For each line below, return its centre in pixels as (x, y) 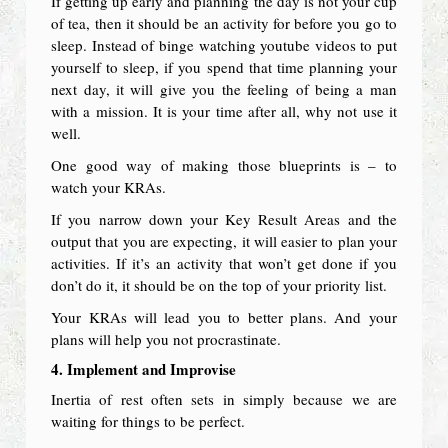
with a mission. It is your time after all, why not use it (224, 110)
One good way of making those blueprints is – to (224, 164)
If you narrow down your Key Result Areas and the (224, 218)
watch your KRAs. (109, 186)
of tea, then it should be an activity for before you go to (224, 22)
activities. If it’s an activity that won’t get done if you (224, 262)
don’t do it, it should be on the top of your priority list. (219, 284)
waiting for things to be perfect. (148, 420)
